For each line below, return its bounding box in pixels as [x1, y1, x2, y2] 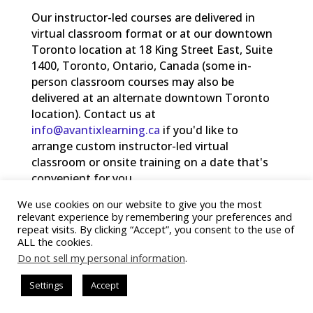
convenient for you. [31, 170, 135, 186]
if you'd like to [159, 122, 238, 138]
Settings [29, 279, 64, 291]
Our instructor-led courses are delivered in [31, 9, 255, 25]
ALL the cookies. [17, 235, 93, 249]
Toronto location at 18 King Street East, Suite [31, 41, 272, 57]
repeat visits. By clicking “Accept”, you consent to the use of [17, 222, 294, 236]
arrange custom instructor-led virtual [31, 138, 228, 154]
